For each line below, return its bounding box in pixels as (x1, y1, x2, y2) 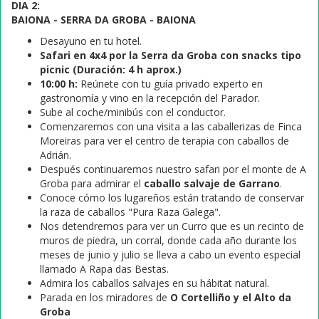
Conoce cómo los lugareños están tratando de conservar (40, 191, 304, 204)
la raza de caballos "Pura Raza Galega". (40, 205, 221, 219)
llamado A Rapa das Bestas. (40, 262, 169, 276)
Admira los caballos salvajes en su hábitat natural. (40, 276, 269, 290)
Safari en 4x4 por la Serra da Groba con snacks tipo (40, 48, 301, 62)
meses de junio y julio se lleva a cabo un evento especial (40, 248, 300, 261)
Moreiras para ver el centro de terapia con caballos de (40, 134, 289, 147)
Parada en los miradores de (40, 291, 170, 304)
